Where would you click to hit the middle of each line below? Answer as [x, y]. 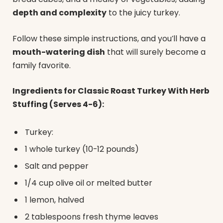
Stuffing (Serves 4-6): [58, 105]
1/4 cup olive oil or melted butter [89, 183]
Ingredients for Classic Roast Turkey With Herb [111, 91]
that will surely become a [155, 52]
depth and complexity [59, 13]
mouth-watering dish [59, 52]
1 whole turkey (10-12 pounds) [82, 149]
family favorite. [42, 65]
